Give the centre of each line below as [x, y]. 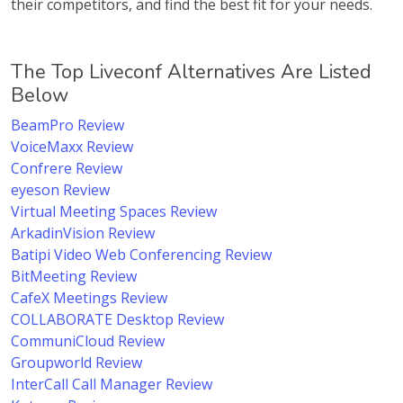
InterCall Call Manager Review [112, 384]
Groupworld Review [76, 363]
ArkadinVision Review [83, 233]
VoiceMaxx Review [72, 147]
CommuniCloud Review [88, 341]
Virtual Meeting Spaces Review [114, 211]
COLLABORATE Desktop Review [117, 319]
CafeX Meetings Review [89, 298]
